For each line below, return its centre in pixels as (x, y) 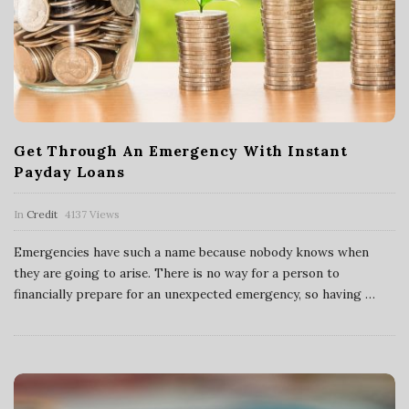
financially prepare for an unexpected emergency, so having (188, 294)
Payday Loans (69, 171)
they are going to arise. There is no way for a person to (177, 273)
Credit (42, 214)
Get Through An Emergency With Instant (181, 150)
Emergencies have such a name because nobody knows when (191, 252)
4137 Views (92, 214)
